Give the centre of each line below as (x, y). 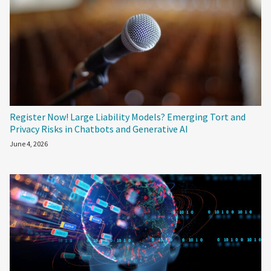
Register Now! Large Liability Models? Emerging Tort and (128, 117)
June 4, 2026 (29, 144)
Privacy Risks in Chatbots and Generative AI (99, 129)
